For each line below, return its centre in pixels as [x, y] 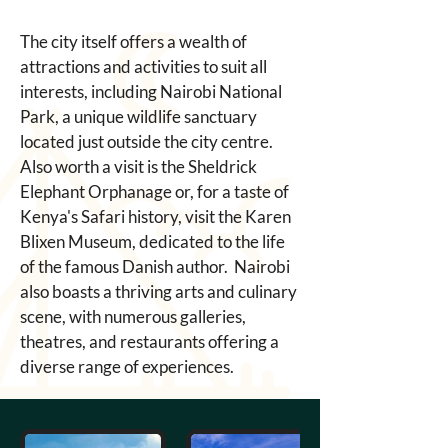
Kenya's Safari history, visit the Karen [157, 216]
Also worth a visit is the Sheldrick [140, 166]
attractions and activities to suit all [145, 66]
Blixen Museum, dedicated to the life [154, 241]
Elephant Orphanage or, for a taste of [156, 191]
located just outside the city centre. [148, 141]
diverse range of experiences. [128, 366]
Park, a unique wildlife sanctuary [140, 116]
